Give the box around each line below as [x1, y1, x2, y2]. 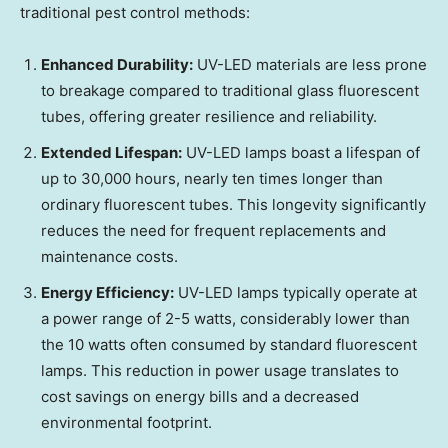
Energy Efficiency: [41, 283, 174, 303]
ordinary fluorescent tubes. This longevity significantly [41, 195, 426, 215]
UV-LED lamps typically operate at [174, 283, 417, 303]
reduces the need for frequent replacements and [41, 221, 386, 241]
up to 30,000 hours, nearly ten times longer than [41, 169, 383, 189]
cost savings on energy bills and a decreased [41, 387, 359, 407]
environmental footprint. [41, 413, 212, 433]
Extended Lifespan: [41, 143, 182, 163]
